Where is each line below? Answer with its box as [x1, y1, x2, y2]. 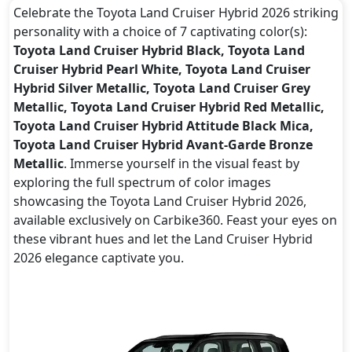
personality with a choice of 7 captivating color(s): [13, 22, 307, 40]
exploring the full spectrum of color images [13, 173, 271, 191]
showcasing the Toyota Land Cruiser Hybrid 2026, [13, 192, 306, 210]
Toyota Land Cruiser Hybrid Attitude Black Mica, [13, 116, 313, 134]
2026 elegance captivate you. [13, 248, 184, 266]
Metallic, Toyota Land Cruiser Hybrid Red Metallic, [13, 97, 324, 115]
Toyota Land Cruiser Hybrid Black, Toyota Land [13, 41, 305, 59]
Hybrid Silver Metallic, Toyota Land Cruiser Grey [13, 79, 310, 97]
